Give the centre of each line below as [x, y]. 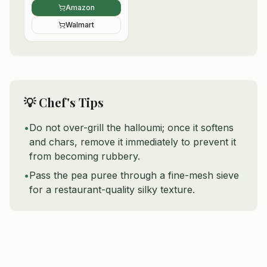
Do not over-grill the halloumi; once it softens [131, 128]
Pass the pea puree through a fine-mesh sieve [134, 175]
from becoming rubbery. [85, 156]
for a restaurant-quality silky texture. [112, 190]
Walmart [80, 25]
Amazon [80, 7]
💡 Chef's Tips [64, 102]
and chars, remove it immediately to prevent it [133, 142]
